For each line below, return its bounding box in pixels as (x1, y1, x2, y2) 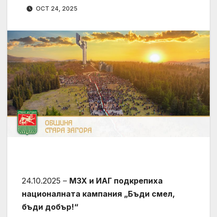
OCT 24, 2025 (34, 5, 77, 13)
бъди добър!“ (22, 201, 78, 212)
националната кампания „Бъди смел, (22, 188, 175, 199)
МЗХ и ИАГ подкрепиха (69, 175, 163, 186)
